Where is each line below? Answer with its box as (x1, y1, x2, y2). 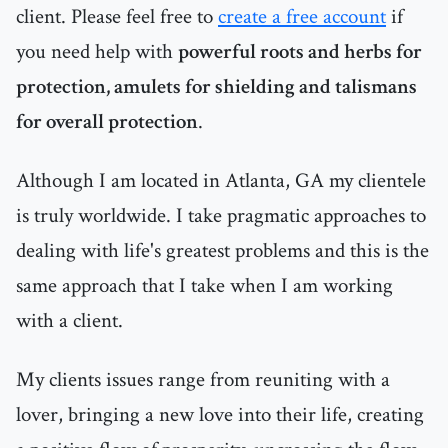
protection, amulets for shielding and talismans (16, 73, 417, 101)
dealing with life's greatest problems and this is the (16, 237, 429, 265)
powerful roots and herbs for (178, 38, 422, 66)
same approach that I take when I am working (16, 272, 393, 300)
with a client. (16, 307, 123, 335)
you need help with (16, 38, 178, 66)
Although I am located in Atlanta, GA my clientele (16, 167, 426, 195)
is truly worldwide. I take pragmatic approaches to (16, 202, 426, 230)
